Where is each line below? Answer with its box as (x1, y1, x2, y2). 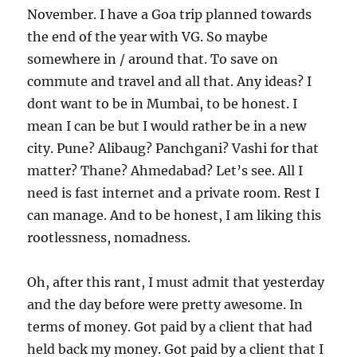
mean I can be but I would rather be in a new (27, 118, 307, 134)
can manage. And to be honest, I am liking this (27, 207, 322, 223)
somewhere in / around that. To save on (27, 51, 279, 67)
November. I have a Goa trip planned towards (27, 6, 312, 22)
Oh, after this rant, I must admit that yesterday (27, 274, 325, 290)
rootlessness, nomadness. (27, 229, 191, 245)
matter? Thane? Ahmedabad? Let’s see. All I (27, 163, 304, 178)
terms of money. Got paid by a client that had (27, 319, 313, 335)
